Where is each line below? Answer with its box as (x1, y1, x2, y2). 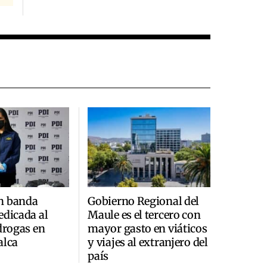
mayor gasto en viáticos (88, 221, 207, 235)
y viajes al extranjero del (88, 235, 208, 249)
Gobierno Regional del (88, 194, 200, 208)
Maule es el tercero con (88, 207, 201, 222)
